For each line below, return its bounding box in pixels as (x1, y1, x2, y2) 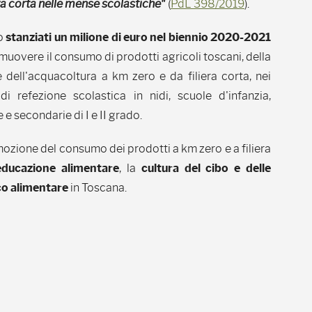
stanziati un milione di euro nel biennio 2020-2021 (6, 31, 271, 44)
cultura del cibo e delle (141, 162, 272, 175)
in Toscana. (68, 181, 127, 194)
